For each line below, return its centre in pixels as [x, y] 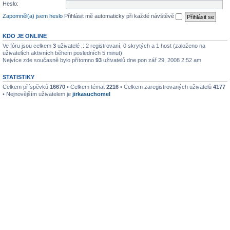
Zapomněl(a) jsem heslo [33, 16]
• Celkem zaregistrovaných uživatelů [166, 87]
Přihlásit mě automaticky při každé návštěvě [120, 16]
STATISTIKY [18, 77]
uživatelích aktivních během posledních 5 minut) [62, 53]
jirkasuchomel [91, 94]
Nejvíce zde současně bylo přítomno [49, 60]
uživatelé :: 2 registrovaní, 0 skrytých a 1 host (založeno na [131, 46]
